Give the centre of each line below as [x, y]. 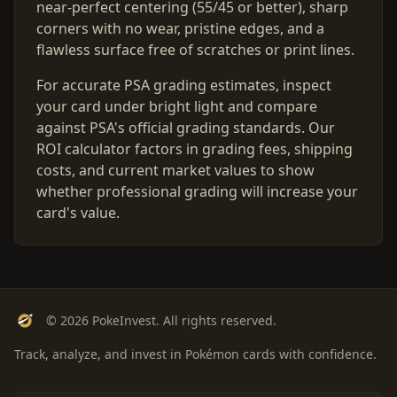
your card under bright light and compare [177, 106]
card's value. [78, 213]
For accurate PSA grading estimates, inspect [184, 85]
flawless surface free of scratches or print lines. [195, 50]
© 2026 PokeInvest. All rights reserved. [161, 320]
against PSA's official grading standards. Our [186, 128]
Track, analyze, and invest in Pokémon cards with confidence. [195, 354]
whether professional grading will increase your [197, 191]
